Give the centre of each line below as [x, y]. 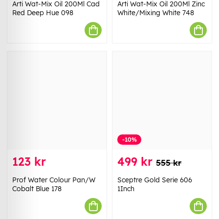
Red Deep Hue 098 [43, 13]
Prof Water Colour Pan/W [54, 180]
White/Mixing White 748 [156, 13]
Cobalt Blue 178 [37, 189]
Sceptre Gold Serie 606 [155, 180]
